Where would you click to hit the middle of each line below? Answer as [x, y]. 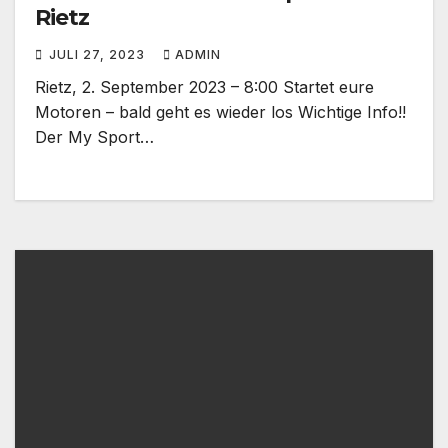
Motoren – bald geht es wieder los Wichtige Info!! [220, 111]
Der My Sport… [94, 136]
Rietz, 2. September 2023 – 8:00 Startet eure [204, 86]
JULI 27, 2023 [99, 54]
